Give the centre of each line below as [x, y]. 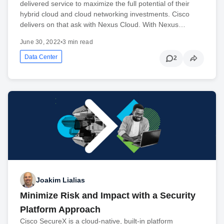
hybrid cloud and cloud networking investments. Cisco [105, 14]
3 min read [78, 42]
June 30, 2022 [40, 42]
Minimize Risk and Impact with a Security [108, 196]
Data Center [41, 57]
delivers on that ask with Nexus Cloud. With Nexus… [103, 24]
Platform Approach [60, 210]
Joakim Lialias [60, 180]
